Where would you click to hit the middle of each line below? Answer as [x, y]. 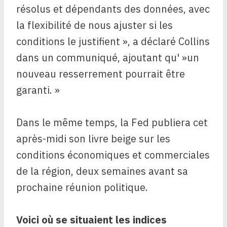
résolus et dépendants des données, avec [113, 9]
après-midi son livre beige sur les [93, 139]
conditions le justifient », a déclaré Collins [113, 42]
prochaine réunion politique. [82, 187]
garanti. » [38, 90]
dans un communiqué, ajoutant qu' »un [108, 58]
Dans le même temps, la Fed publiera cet [112, 123]
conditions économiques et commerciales [113, 155]
